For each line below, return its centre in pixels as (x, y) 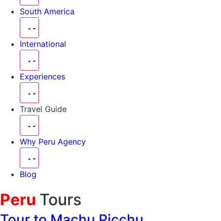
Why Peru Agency (53, 142)
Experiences (42, 76)
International (43, 44)
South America (47, 11)
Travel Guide (43, 109)
